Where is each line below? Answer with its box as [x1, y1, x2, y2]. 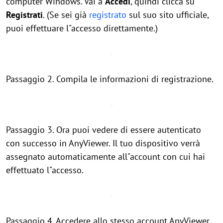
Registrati [6, 9, 43, 20]
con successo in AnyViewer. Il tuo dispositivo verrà [6, 137, 200, 149]
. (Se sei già [43, 9, 89, 20]
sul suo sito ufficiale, [126, 9, 209, 20]
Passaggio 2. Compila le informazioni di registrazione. [6, 73, 214, 85]
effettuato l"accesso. [6, 164, 84, 176]
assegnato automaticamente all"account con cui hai [6, 151, 205, 162]
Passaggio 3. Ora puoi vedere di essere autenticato [6, 124, 201, 135]
